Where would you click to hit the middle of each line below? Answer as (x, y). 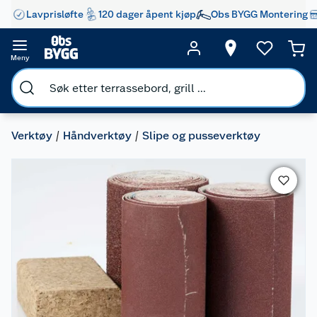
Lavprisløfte (55, 14)
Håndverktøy (97, 136)
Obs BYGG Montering (259, 14)
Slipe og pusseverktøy (201, 136)
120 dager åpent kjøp (147, 14)
